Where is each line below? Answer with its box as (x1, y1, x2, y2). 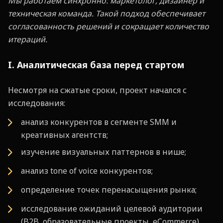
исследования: (8, 98, 65, 109)
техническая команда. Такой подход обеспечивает (8, 8, 205, 19)
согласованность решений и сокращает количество (8, 21, 209, 32)
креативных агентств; (21, 129, 108, 140)
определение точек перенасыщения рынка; (21, 184, 197, 195)
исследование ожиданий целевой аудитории (21, 203, 203, 214)
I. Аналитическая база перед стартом (8, 59, 184, 71)
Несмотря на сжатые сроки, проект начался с (8, 85, 187, 96)
